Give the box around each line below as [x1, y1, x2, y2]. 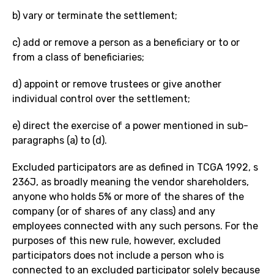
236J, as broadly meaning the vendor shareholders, [12, 176, 249, 188]
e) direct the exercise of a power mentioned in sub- [12, 120, 248, 132]
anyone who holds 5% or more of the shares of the [12, 191, 244, 203]
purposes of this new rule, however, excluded [12, 235, 221, 247]
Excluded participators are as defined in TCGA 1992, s [12, 161, 258, 174]
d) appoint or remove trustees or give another [12, 78, 221, 91]
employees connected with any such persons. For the [12, 220, 258, 232]
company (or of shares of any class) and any [12, 206, 215, 218]
